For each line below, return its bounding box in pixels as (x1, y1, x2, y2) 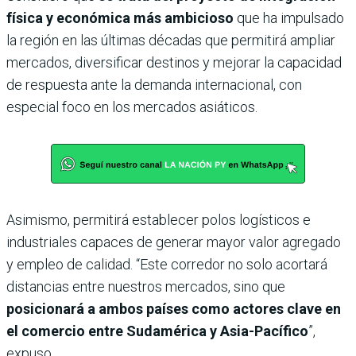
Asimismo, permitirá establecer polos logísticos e (6, 211, 311, 228)
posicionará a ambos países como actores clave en (6, 300, 341, 317)
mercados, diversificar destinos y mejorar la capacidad (6, 53, 342, 71)
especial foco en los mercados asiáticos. (6, 98, 257, 115)
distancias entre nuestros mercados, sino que (6, 277, 285, 295)
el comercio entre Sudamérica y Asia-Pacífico (6, 322, 308, 339)
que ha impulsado (234, 9, 344, 26)
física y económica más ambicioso (6, 9, 234, 26)
